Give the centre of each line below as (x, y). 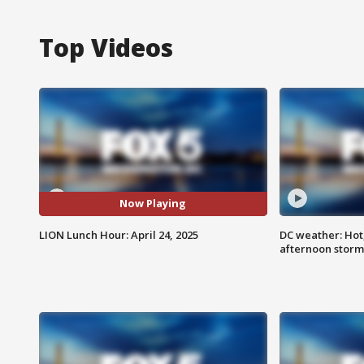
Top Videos (106, 47)
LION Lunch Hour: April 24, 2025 (119, 234)
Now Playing (153, 204)
